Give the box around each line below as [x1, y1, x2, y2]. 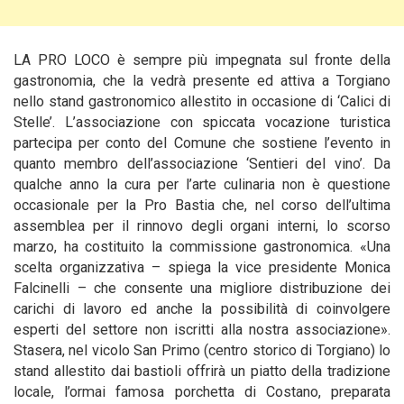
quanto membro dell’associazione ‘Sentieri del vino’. [14, 155, 373, 172]
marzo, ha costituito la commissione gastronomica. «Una [14, 238, 390, 255]
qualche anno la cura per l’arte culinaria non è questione [14, 176, 390, 193]
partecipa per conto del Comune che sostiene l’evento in [14, 134, 390, 151]
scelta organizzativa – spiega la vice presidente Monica [14, 259, 390, 276]
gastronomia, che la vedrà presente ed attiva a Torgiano [14, 72, 390, 89]
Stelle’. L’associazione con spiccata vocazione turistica [14, 114, 390, 131]
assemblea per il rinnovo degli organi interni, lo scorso [14, 217, 390, 234]
